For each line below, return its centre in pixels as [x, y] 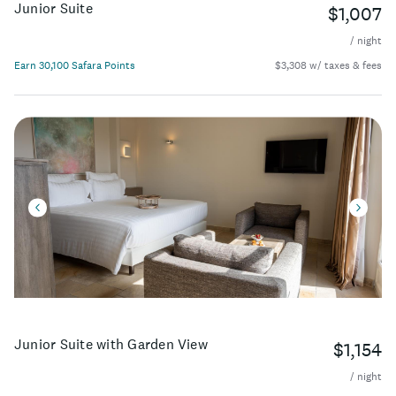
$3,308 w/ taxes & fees [328, 66]
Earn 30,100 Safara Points [75, 66]
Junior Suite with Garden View [111, 343]
